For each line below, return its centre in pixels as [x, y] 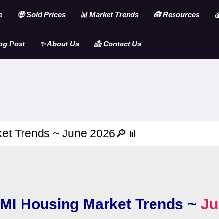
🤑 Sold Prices [41, 14]
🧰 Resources [176, 14]
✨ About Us [59, 44]
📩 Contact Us [118, 44]
